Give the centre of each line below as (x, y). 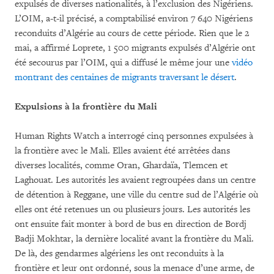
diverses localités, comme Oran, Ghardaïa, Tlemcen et (121, 165)
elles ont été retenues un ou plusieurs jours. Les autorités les (132, 209)
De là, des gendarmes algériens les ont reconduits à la (119, 253)
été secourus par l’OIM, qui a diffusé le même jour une (123, 62)
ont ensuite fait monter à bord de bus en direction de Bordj (131, 224)
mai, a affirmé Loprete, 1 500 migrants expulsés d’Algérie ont (135, 48)
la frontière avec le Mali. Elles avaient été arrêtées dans (122, 150)
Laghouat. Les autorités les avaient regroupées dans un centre (135, 180)
